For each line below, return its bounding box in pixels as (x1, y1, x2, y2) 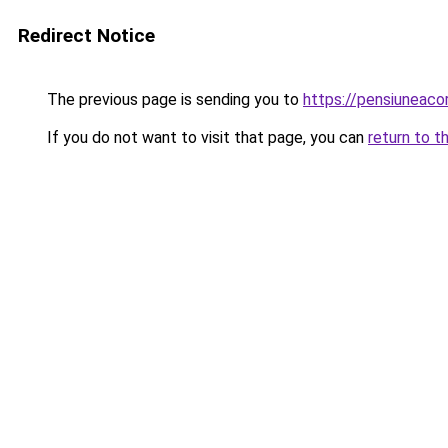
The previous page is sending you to (43, 90, 303, 109)
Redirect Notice (18, 24, 155, 47)
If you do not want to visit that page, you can (43, 128, 368, 147)
